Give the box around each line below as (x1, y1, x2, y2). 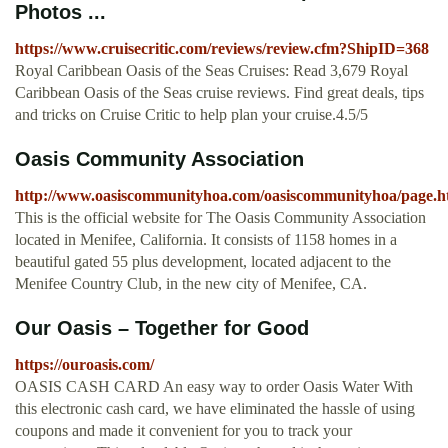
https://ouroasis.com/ (15, 356, 154, 374)
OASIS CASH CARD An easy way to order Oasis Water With (15, 378, 413, 396)
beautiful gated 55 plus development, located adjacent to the (15, 253, 391, 271)
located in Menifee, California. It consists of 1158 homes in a (15, 231, 397, 249)
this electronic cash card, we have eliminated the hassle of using (15, 400, 415, 418)
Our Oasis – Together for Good (15, 317, 309, 340)
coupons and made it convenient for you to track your (15, 422, 352, 440)
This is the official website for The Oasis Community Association (15, 209, 426, 227)
